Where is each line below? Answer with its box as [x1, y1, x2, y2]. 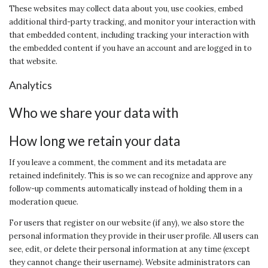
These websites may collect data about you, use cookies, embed [9, 3, 243, 14]
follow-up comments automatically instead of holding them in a [9, 183, 242, 194]
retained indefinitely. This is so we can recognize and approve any [9, 170, 252, 181]
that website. [9, 56, 57, 66]
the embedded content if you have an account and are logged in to [9, 42, 252, 53]
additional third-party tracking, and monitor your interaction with [9, 16, 255, 27]
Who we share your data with [9, 104, 178, 121]
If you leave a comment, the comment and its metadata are [9, 157, 226, 167]
